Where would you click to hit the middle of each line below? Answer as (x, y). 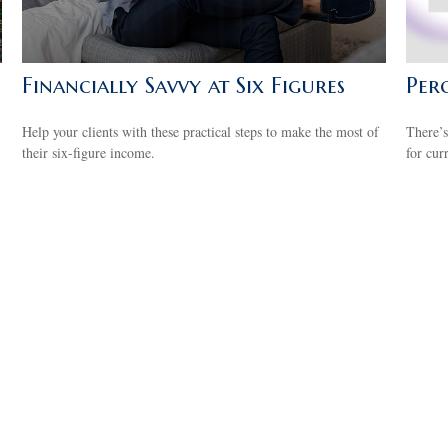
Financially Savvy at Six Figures (184, 85)
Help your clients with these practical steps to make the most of (201, 131)
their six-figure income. (89, 152)
